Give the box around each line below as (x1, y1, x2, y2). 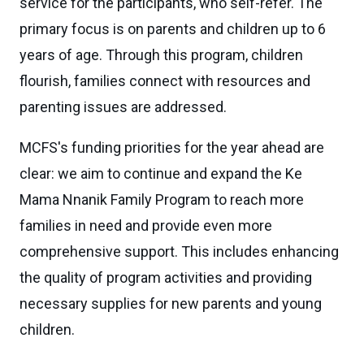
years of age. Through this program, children (19, 46, 303, 63)
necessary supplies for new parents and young (19, 295, 322, 312)
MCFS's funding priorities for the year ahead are (19, 139, 324, 156)
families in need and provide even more (19, 217, 272, 234)
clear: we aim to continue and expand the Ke (19, 165, 302, 182)
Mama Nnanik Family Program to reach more (19, 191, 304, 208)
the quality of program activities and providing (19, 269, 312, 286)
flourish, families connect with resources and (19, 72, 310, 89)
